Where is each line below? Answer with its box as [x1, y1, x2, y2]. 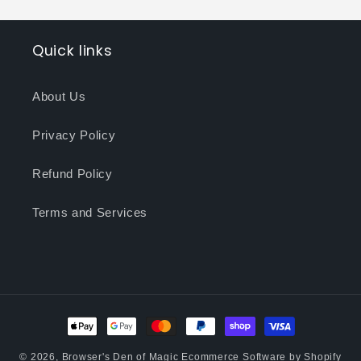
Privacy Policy [32, 127, 116, 142]
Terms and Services [32, 205, 147, 219]
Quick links [32, 40, 113, 60]
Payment [61, 311, 118, 326]
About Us [32, 89, 86, 103]
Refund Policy [32, 166, 113, 180]
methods [61, 334, 117, 349]
